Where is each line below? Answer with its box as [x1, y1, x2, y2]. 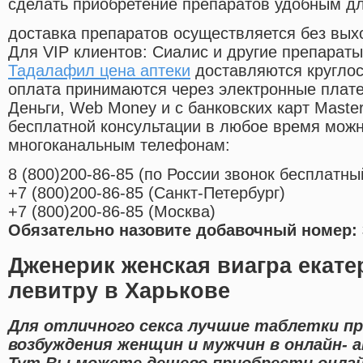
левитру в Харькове [8, 278, 230, 303]
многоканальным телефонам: [8, 136, 230, 155]
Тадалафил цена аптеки [8, 62, 190, 80]
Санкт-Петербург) [154, 184, 285, 203]
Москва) [154, 203, 216, 221]
